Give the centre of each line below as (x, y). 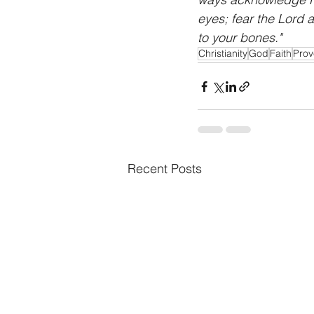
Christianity (223, 54)
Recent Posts (165, 169)
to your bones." (240, 38)
